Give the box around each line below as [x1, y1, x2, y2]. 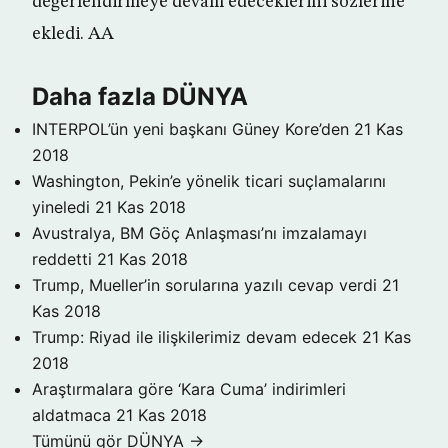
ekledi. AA [32, 25, 114, 43]
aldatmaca [32, 405, 111, 425]
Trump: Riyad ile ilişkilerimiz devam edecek [32, 327, 357, 347]
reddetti [32, 249, 92, 269]
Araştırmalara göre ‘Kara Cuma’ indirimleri [32, 379, 346, 399]
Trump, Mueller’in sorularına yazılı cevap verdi [32, 275, 377, 295]
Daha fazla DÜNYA [32, 82, 248, 111]
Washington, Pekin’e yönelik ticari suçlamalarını [32, 171, 386, 191]
